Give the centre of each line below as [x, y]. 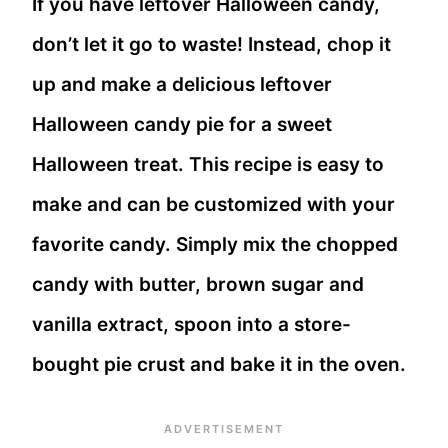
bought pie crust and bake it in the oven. [221, 365]
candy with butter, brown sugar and [198, 285]
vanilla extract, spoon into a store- [191, 325]
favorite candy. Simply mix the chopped [215, 245]
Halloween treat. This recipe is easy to [208, 165]
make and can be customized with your [213, 205]
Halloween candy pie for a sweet [182, 125]
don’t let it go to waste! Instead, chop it [211, 45]
